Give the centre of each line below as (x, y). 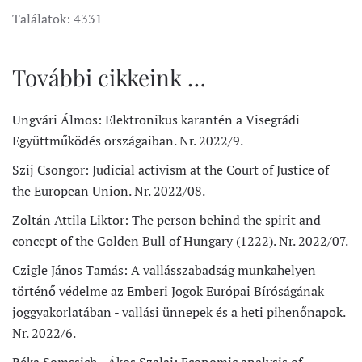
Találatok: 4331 (57, 19)
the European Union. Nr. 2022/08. (109, 191)
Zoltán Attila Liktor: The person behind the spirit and (166, 220)
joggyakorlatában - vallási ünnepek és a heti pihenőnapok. (179, 312)
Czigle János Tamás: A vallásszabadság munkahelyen (164, 270)
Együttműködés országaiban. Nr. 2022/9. (128, 141)
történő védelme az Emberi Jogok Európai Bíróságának (168, 291)
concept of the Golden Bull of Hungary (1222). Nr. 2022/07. (180, 241)
